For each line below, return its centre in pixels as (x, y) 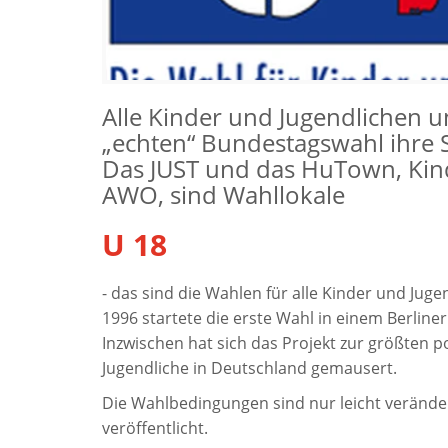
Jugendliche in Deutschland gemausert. (249, 368)
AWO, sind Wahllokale (223, 195)
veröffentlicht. (155, 428)
